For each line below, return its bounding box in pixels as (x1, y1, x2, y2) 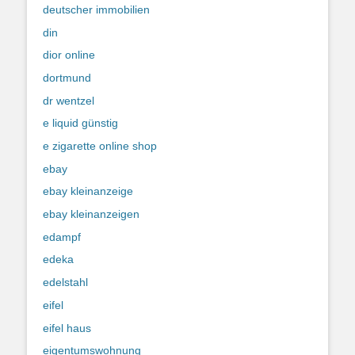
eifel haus (43, 321, 91, 334)
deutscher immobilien (43, 2, 150, 16)
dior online (43, 48, 95, 62)
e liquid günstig (43, 116, 118, 130)
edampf (43, 230, 81, 243)
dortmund (43, 71, 91, 84)
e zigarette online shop (43, 139, 157, 152)
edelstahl (43, 276, 88, 289)
